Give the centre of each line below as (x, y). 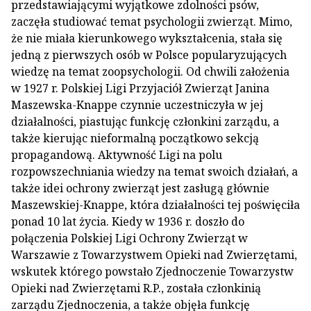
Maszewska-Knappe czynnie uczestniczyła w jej (137, 105)
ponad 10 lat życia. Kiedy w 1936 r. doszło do (128, 221)
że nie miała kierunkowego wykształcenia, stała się (147, 38)
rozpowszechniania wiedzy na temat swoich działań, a (154, 171)
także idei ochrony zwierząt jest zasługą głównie (140, 188)
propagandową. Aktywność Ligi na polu (117, 155)
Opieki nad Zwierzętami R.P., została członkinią (136, 288)
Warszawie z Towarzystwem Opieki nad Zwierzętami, (154, 255)
